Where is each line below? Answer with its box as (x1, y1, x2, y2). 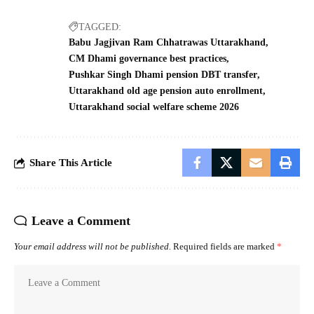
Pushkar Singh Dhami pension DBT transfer (69, 69, 257, 80)
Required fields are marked (173, 242, 277, 252)
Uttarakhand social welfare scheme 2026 (69, 102, 239, 112)
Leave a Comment (32, 214, 130, 228)
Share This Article (29, 156, 112, 168)
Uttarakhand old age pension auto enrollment (69, 86, 263, 96)
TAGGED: (78, 22, 121, 32)
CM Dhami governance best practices (69, 53, 226, 64)
